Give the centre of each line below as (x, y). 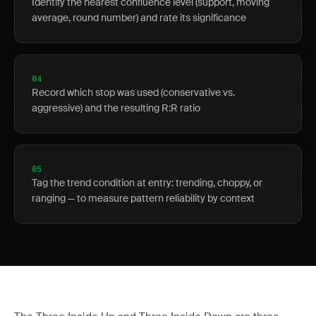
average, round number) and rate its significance (139, 18)
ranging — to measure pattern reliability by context (143, 198)
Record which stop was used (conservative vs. (133, 92)
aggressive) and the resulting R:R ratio (116, 108)
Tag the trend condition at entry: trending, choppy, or (147, 183)
